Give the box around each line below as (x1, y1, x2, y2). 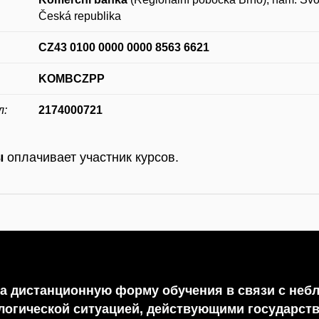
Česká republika (38, 9, 122, 22)
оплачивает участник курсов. (4, 150, 179, 164)
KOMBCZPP (38, 72, 105, 85)
